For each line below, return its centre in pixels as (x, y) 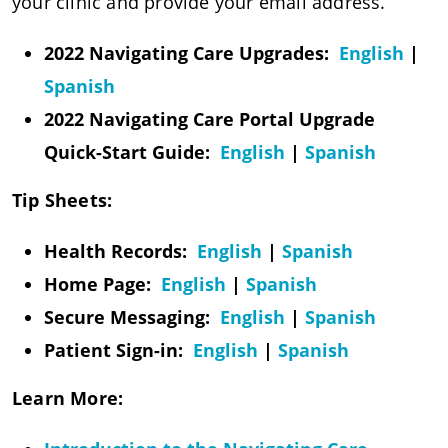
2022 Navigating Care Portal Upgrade (209, 118)
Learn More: (68, 397)
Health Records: (120, 250)
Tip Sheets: (62, 199)
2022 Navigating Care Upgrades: (191, 52)
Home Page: (102, 283)
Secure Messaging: (132, 316)
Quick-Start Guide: (132, 151)
